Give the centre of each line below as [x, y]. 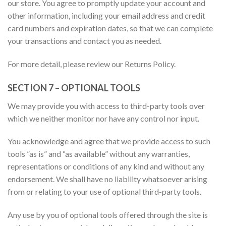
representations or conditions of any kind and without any [106, 166]
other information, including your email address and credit [106, 16]
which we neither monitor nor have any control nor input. [103, 118]
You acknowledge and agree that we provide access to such [109, 141]
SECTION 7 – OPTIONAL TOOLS [74, 88]
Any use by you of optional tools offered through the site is [108, 215]
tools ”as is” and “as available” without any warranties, [99, 154]
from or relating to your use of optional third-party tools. [104, 192]
